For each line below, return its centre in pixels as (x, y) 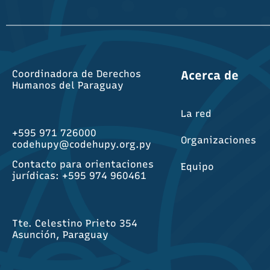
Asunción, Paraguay (60, 235)
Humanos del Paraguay (68, 85)
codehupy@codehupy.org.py (82, 144)
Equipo (197, 167)
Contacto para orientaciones (83, 165)
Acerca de (209, 75)
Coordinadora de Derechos (77, 74)
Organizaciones (218, 140)
